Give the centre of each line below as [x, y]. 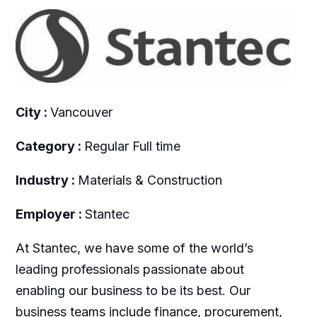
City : [33, 112]
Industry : [46, 180]
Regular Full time [132, 146]
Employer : [50, 214]
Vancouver [81, 112]
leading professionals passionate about [129, 269]
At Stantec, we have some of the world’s [134, 248]
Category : [50, 146]
